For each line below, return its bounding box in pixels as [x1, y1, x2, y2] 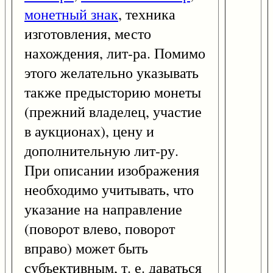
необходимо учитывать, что [24, 180, 194, 200]
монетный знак [24, 4, 118, 24]
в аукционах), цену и [24, 121, 154, 141]
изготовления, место [24, 24, 151, 44]
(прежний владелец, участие [24, 102, 202, 122]
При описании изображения [24, 160, 199, 180]
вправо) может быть [24, 238, 148, 258]
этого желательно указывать [24, 63, 199, 83]
